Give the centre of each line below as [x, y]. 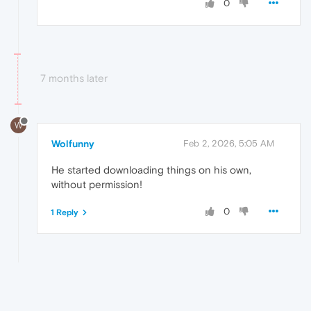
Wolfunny [73, 144]
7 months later [74, 78]
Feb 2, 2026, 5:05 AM [229, 144]
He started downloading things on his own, [151, 170]
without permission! [97, 185]
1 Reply [65, 213]
